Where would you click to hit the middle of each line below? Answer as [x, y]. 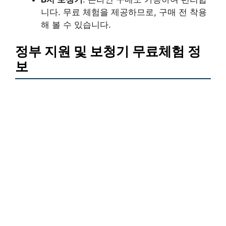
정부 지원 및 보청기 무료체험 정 [108, 51]
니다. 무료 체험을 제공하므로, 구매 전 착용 [124, 12]
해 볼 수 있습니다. [76, 24]
